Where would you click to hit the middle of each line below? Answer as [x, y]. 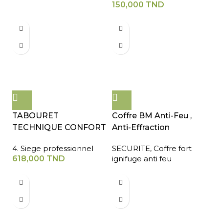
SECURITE [131, 149]
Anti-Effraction [141, 128]
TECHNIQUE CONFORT [59, 128]
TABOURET [35, 116]
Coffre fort [173, 149]
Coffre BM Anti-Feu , [152, 116]
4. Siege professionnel [53, 149]
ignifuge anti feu [142, 159]
